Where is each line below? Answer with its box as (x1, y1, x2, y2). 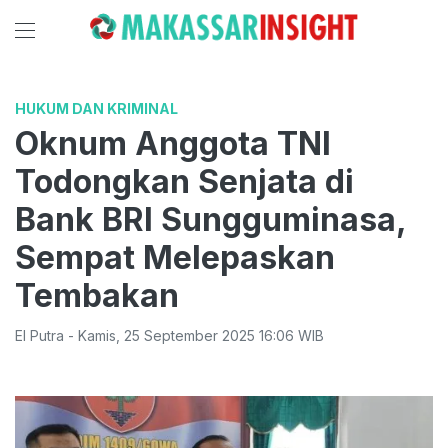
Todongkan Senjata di (15, 162, 354, 201)
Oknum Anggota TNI (15, 124, 331, 163)
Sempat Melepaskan (15, 238, 335, 277)
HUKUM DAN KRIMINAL (15, 100, 178, 117)
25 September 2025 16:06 (124, 327, 294, 344)
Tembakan (15, 276, 179, 315)
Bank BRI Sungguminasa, (15, 200, 406, 239)
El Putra (15, 327, 64, 344)
